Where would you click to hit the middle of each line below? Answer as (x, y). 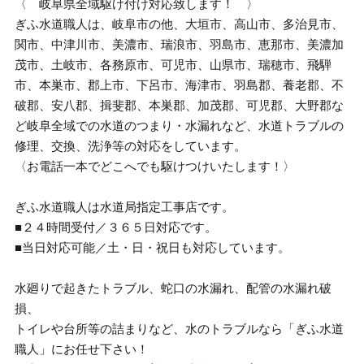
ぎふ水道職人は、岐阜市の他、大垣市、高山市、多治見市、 (180, 24)
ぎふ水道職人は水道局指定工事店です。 (125, 207)
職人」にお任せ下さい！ (82, 349)
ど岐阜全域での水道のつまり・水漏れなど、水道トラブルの (180, 126)
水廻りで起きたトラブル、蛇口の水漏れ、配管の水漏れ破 (173, 288)
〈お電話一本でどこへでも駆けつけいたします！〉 (155, 166)
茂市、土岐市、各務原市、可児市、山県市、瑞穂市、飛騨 (173, 65)
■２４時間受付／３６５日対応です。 (116, 227)
